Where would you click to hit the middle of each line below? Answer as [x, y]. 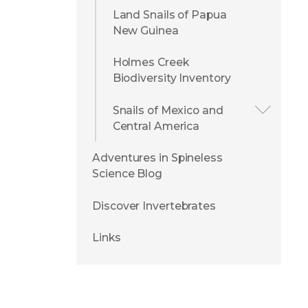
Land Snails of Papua [169, 14]
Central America [156, 126]
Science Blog [127, 174]
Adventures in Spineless [157, 158]
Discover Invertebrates [154, 206]
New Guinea [145, 30]
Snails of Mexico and [168, 110]
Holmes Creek [151, 63]
